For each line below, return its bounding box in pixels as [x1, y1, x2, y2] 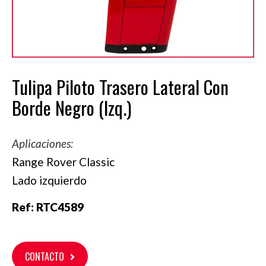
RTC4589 [36, 200, 84, 214]
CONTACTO [25, 249, 64, 264]
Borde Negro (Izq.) [12, 94, 131, 122]
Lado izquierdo [12, 173, 87, 188]
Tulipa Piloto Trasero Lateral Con [12, 73, 229, 101]
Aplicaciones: [12, 137, 73, 151]
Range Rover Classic [12, 155, 115, 169]
